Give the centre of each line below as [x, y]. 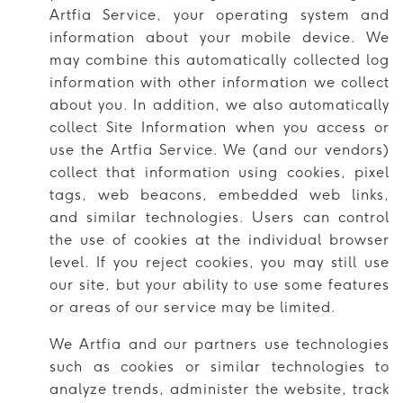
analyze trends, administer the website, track [219, 389]
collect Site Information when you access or [219, 127]
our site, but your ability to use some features [219, 284]
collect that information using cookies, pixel [219, 172]
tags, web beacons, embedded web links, [219, 194]
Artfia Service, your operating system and [219, 14]
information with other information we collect [219, 82]
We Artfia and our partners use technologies [219, 344]
